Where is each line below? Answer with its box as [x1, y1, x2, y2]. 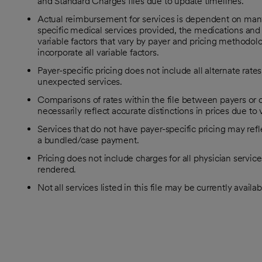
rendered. [37, 164, 77, 175]
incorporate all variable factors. [37, 47, 159, 58]
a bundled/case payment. [37, 135, 139, 146]
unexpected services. [37, 76, 123, 87]
